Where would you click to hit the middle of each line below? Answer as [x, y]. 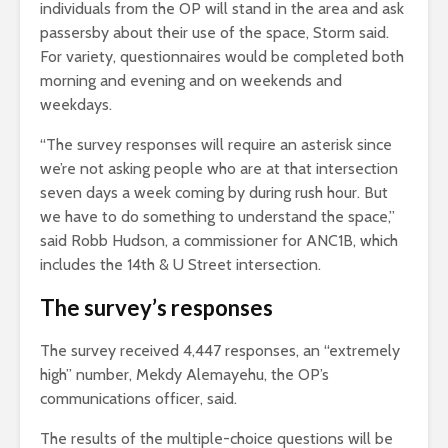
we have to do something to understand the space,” [217, 217]
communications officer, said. [140, 399]
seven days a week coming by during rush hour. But [214, 193]
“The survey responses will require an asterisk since [216, 145]
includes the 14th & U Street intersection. [182, 265]
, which [375, 241]
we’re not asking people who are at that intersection [219, 169]
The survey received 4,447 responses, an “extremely [220, 351]
